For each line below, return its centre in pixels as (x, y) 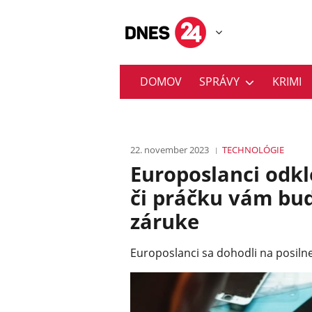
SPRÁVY (223, 82)
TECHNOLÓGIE (253, 150)
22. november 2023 (170, 150)
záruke (165, 221)
